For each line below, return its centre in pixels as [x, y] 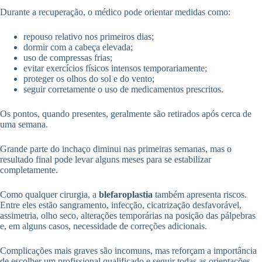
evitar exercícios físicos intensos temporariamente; [115, 68]
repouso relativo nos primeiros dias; [89, 37]
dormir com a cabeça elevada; [78, 47]
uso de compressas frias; [68, 58]
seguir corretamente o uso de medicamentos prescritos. [123, 89]
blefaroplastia [126, 195]
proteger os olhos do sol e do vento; [89, 79]
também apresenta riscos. [200, 195]
